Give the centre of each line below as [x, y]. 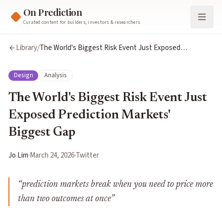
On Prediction [53, 12]
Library [26, 48]
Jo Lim [18, 156]
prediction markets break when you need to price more [117, 185]
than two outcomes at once [64, 199]
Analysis [55, 76]
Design [23, 76]
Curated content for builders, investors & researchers [82, 22]
